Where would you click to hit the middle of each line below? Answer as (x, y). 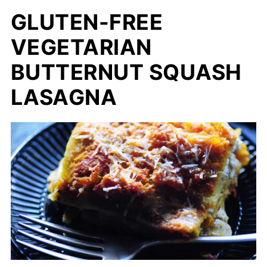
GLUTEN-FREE (87, 22)
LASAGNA (64, 97)
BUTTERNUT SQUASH (126, 72)
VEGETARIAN (81, 47)
